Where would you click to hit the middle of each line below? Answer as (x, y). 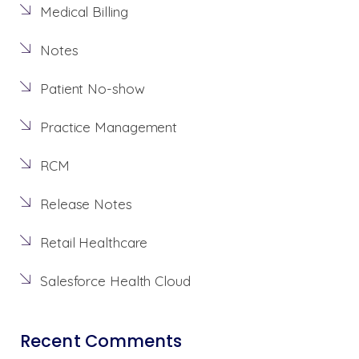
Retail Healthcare (94, 243)
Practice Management (109, 127)
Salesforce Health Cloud (115, 281)
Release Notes (86, 204)
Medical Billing (84, 12)
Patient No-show (93, 89)
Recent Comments (101, 341)
